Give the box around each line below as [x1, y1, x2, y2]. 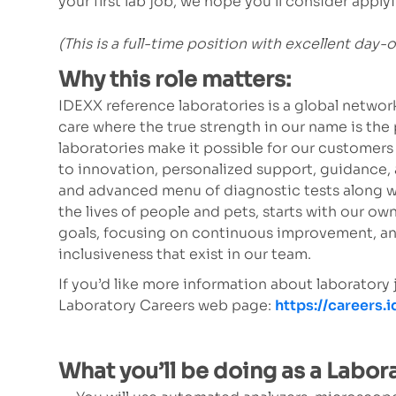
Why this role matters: [58, 66, 295, 94]
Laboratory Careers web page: [58, 296, 275, 316]
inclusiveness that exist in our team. [58, 245, 311, 264]
